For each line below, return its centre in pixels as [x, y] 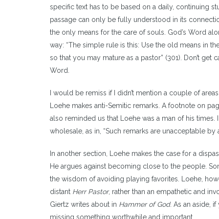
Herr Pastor [90, 192]
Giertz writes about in [84, 204]
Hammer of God [144, 204]
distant [61, 192]
